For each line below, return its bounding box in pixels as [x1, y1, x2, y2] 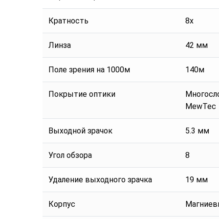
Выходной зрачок [48, 126, 112, 136]
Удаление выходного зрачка [48, 175, 152, 185]
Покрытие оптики [48, 89, 115, 99]
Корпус [48, 199, 75, 209]
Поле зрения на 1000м [48, 65, 130, 75]
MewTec [185, 102, 216, 111]
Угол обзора [48, 151, 92, 160]
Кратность [48, 16, 88, 26]
